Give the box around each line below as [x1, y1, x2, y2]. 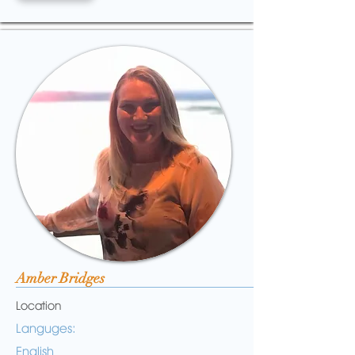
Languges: [16, 321, 76, 336]
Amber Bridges [16, 269, 105, 287]
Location [16, 299, 61, 313]
